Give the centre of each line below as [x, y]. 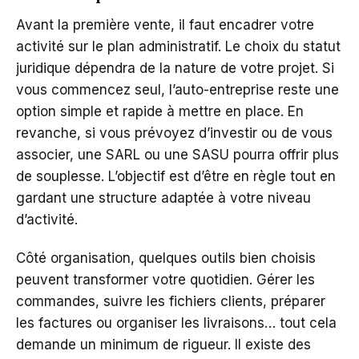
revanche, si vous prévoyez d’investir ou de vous [174, 133]
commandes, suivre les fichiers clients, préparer [171, 301]
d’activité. [47, 219]
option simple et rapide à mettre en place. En [160, 111]
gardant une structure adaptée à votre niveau [163, 198]
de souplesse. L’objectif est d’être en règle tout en [176, 176]
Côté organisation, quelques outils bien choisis [166, 258]
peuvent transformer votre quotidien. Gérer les [165, 279]
